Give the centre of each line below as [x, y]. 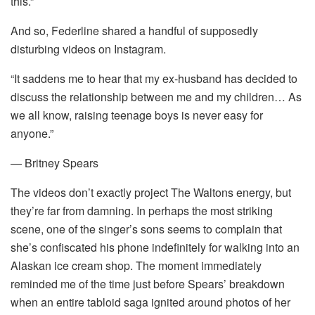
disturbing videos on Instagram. [88, 49]
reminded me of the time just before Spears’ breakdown [148, 283]
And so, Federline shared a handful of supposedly [134, 30]
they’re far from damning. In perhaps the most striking [142, 210]
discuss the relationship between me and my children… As [156, 96]
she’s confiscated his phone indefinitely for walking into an [155, 247]
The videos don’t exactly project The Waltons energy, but [151, 192]
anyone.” [32, 133]
